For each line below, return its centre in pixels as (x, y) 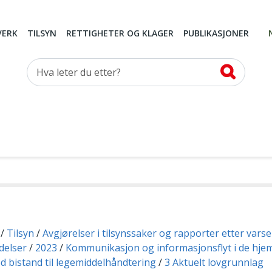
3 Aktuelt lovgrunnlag (214, 263)
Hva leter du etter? (69, 66)
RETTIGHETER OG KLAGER (120, 33)
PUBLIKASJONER (216, 33)
